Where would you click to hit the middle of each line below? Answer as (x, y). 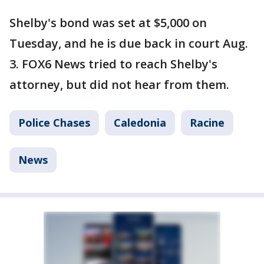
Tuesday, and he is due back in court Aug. (129, 43)
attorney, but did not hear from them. (119, 84)
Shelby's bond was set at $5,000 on (108, 22)
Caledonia (140, 122)
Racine (207, 122)
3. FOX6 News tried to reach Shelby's (113, 64)
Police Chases (54, 122)
